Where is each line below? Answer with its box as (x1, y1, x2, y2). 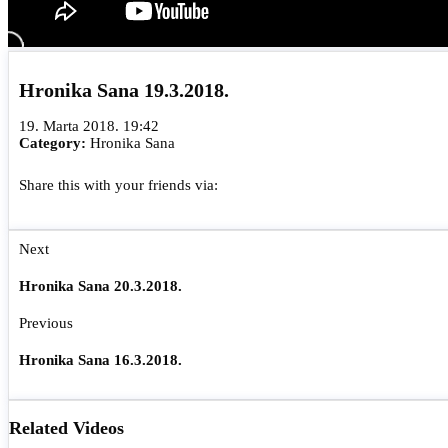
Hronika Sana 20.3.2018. (19, 278, 182, 295)
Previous (19, 315, 73, 332)
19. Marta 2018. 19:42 (19, 118, 159, 135)
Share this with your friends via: (19, 177, 238, 194)
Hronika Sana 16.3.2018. (19, 352, 182, 368)
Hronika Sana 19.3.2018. (19, 78, 229, 101)
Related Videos (9, 418, 124, 439)
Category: (19, 135, 90, 152)
